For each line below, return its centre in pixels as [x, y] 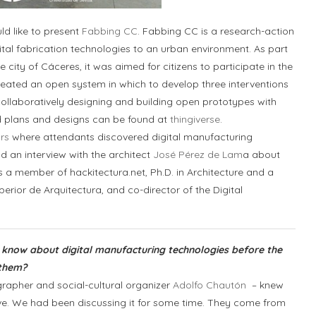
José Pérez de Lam [198, 154]
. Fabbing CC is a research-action [216, 31]
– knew [265, 285]
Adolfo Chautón [209, 285]
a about [261, 154]
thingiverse [195, 119]
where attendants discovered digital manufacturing [131, 137]
